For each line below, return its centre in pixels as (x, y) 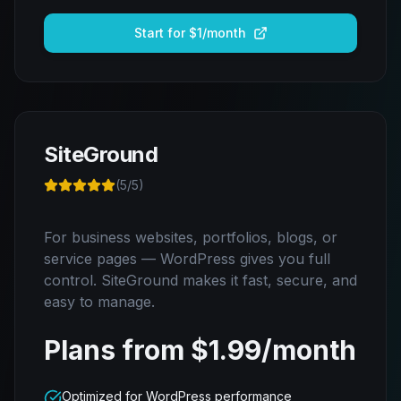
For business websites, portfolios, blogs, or (191, 237)
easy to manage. (99, 302)
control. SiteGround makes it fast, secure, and (200, 280)
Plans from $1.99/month (200, 350)
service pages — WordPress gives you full (187, 259)
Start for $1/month (190, 33)
